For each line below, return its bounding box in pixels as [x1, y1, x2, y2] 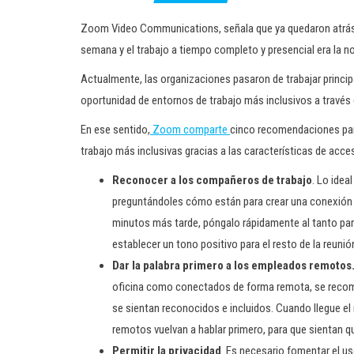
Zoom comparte [150, 122, 230, 137]
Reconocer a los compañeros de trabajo [112, 173, 312, 187]
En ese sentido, [81, 122, 150, 137]
